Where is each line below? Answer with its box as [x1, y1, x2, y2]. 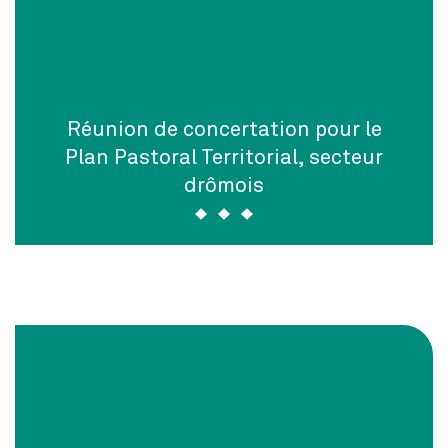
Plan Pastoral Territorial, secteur [65, 143, 383, 169]
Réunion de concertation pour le [66, 115, 382, 141]
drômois [184, 171, 264, 197]
